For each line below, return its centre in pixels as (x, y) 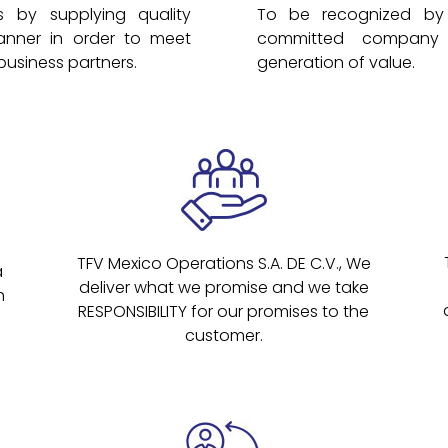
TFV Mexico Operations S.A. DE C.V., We (223, 263)
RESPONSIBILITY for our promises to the (224, 311)
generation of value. (335, 63)
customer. (223, 335)
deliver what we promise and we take (223, 287)
